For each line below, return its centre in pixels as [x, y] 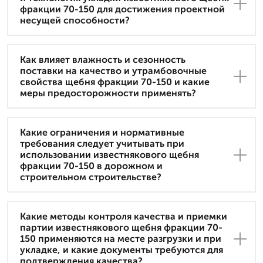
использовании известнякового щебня [109, 155]
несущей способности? [75, 21]
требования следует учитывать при [102, 144]
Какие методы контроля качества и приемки [124, 217]
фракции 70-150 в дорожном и [91, 166]
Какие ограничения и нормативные [102, 133]
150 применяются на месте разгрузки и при [121, 239]
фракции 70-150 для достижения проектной [122, 9]
